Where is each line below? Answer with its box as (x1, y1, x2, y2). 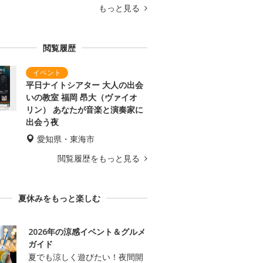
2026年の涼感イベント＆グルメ (28, 226, 146, 238)
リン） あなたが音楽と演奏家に (26, 104, 143, 116)
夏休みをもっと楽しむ (18, 193, 100, 204)
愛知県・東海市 (37, 133, 95, 145)
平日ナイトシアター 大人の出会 (26, 79, 143, 91)
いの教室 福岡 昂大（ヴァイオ (26, 92, 137, 103)
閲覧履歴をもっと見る (58, 153, 142, 164)
